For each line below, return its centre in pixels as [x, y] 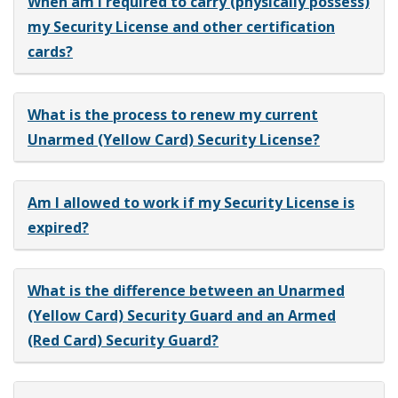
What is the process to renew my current [173, 114]
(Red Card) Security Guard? [123, 340]
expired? [58, 227]
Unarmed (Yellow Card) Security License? [174, 139]
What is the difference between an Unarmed [186, 290]
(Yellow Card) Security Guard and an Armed [182, 315]
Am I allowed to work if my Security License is [191, 202]
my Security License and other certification [181, 26]
